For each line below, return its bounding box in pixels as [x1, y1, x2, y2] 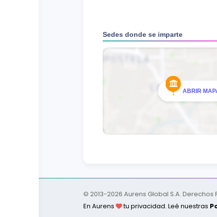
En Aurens [83, 201, 116, 211]
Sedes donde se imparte [103, 31, 183, 38]
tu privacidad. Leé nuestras [122, 201, 210, 211]
